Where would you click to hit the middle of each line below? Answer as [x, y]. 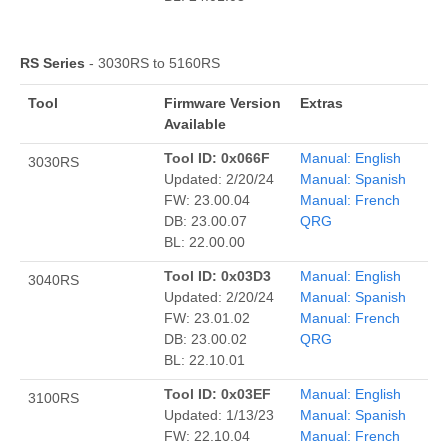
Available [195, 123]
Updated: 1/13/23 [219, 414]
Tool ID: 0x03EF [217, 393]
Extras [321, 102]
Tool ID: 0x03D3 [217, 275]
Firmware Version [222, 102]
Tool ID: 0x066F [217, 157]
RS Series [52, 62]
